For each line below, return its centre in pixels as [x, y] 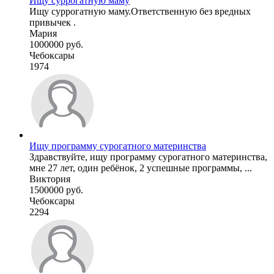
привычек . [53, 22]
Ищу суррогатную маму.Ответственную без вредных [140, 11]
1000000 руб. [56, 44]
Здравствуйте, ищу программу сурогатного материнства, [148, 157]
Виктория [50, 179]
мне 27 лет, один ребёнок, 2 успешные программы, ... [141, 168]
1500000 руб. [56, 190]
